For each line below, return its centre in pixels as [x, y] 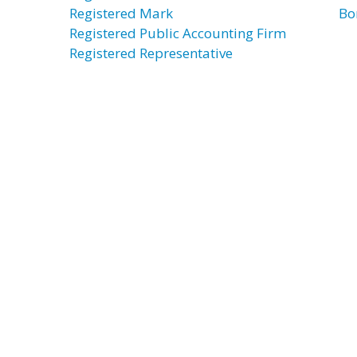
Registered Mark [121, 13]
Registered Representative [151, 53]
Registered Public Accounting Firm [178, 33]
